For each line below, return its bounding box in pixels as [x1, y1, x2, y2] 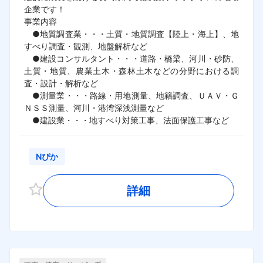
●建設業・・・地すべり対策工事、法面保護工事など [24, 115, 229, 126]
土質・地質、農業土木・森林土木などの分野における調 [24, 66, 239, 76]
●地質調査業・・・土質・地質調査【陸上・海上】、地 [24, 29, 239, 39]
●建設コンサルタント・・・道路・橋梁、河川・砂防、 [24, 53, 239, 64]
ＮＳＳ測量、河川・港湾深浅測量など [24, 103, 164, 113]
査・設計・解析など [24, 78, 98, 89]
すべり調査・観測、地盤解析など [24, 41, 156, 52]
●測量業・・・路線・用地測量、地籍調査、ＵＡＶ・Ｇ [24, 90, 239, 101]
